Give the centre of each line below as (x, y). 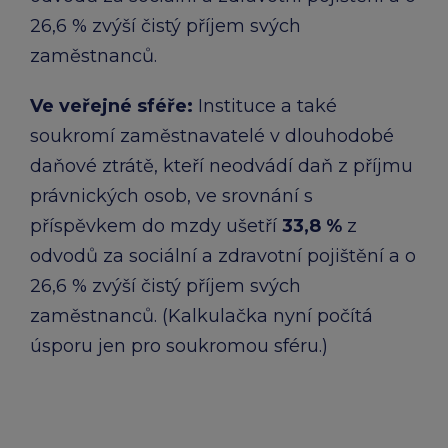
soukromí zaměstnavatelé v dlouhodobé (212, 136)
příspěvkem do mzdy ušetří (156, 226)
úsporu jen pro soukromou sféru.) (179, 346)
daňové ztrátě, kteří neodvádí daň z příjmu (221, 166)
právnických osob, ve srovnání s (171, 196)
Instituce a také (265, 106)
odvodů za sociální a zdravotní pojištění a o (223, 256)
